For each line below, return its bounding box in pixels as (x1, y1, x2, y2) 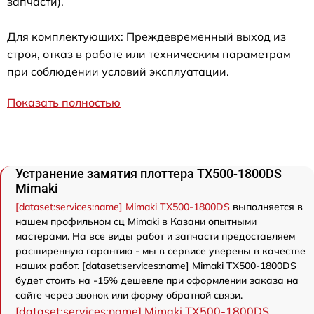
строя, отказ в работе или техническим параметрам (7, 46, 291, 61)
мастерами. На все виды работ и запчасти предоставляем (15, 229, 295, 243)
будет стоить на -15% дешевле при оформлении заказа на (15, 273, 299, 287)
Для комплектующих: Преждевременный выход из (7, 29, 286, 43)
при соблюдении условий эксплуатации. (7, 64, 229, 78)
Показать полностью (7, 95, 121, 109)
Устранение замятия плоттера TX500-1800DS (15, 165, 282, 181)
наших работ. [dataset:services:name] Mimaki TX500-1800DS (15, 259, 296, 272)
